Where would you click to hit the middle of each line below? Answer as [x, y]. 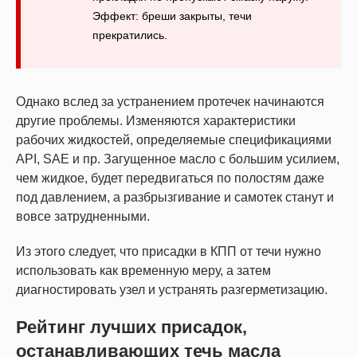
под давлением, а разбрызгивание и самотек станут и [175, 197]
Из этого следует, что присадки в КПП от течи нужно [169, 251]
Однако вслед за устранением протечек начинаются [170, 101]
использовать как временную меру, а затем [143, 270]
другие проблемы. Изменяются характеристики [156, 120]
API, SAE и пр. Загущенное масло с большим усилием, [178, 159]
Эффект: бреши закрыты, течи [172, 16]
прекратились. [130, 35]
